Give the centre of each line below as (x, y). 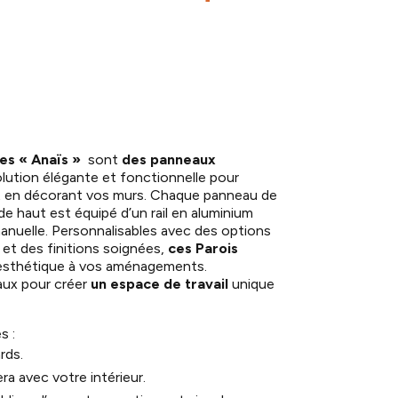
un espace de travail (160, 284)
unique (252, 284)
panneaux (183, 160)
